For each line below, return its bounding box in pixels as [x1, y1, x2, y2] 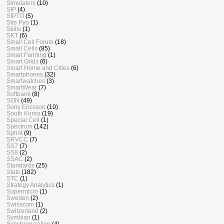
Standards [6, 162, 34, 169]
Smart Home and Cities [6, 64, 69, 71]
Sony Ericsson [6, 103, 45, 110]
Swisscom [6, 201, 34, 208]
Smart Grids [6, 58, 38, 65]
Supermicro [6, 188, 38, 195]
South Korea [6, 110, 40, 117]
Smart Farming [6, 51, 46, 58]
